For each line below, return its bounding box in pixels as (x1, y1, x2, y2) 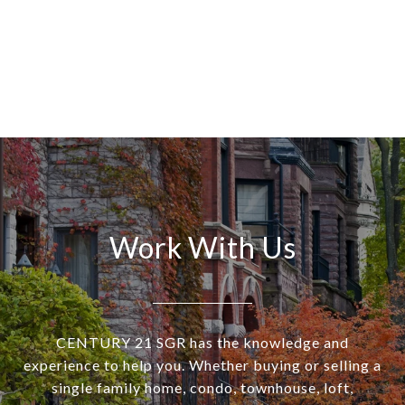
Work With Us (108, 230, 297, 266)
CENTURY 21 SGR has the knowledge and (56, 334, 349, 352)
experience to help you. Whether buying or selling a (24, 356, 381, 374)
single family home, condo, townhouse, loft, (52, 379, 353, 397)
